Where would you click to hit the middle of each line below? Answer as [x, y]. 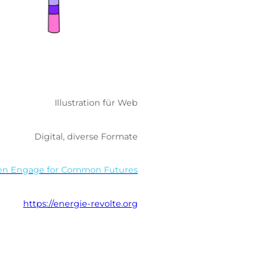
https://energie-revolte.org [80, 203]
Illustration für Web [96, 103]
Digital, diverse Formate [86, 136]
